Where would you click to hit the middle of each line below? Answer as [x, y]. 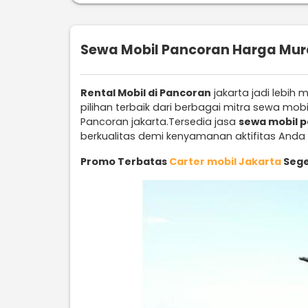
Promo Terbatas [125, 162]
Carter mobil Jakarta [225, 162]
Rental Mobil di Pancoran [146, 93]
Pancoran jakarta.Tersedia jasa [159, 122]
